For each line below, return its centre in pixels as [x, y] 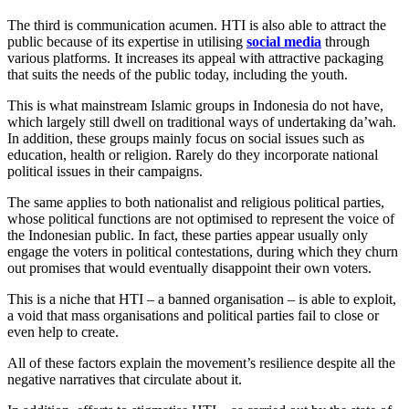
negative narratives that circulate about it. [125, 380]
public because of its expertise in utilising [127, 42]
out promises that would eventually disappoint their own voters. [189, 268]
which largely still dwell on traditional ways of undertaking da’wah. [202, 122]
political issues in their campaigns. [105, 172]
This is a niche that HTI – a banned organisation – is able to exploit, [202, 299]
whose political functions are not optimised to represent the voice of [201, 219]
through [346, 42]
